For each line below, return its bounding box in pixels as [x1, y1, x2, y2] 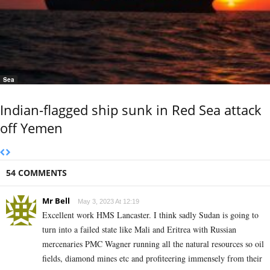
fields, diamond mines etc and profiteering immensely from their [42, 252, 262, 264]
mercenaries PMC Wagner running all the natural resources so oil [42, 237, 264, 250]
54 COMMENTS [6, 166, 67, 178]
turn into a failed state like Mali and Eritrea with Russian [42, 223, 236, 235]
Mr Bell [42, 195, 70, 206]
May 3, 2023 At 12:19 [78, 197, 139, 205]
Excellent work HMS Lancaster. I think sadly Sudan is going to [42, 209, 259, 221]
